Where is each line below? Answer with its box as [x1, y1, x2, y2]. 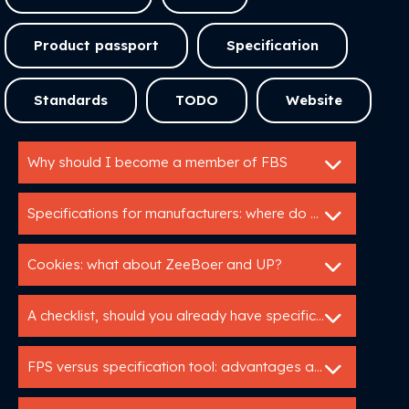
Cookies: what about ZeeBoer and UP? [27, 256, 282, 273]
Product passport [34, 37, 159, 54]
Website [286, 91, 342, 109]
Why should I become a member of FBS [27, 153, 288, 171]
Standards [34, 91, 108, 109]
